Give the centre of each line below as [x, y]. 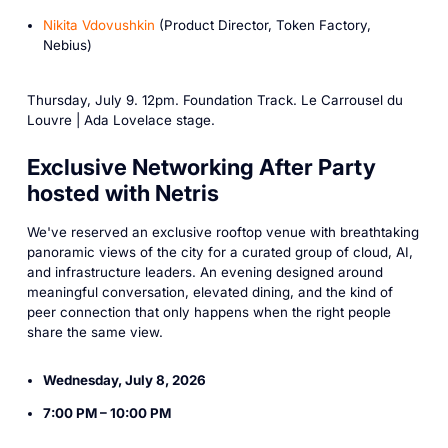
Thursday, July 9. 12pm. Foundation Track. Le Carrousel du [214, 100]
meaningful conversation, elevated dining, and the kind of [209, 291]
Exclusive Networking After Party [201, 166]
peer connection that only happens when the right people [208, 311]
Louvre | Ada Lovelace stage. [120, 120]
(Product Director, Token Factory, [262, 24]
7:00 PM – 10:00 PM [106, 412]
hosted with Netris [122, 192]
